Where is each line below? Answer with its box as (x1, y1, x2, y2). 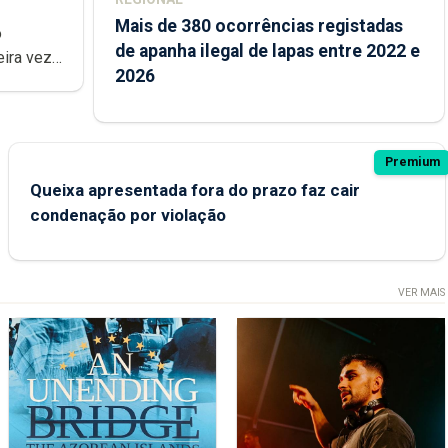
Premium (384, 154, 440, 170)
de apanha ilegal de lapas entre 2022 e (114, 40, 420, 61)
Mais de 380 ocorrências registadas (114, 15, 403, 36)
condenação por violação (29, 204, 226, 225)
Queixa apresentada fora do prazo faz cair (29, 179, 360, 200)
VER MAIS (397, 285, 445, 299)
